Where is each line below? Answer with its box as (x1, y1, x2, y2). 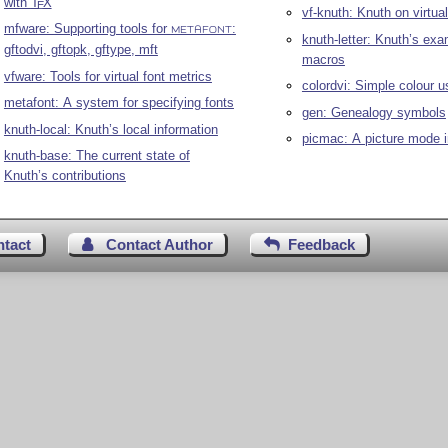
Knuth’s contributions (3, 168, 126, 184)
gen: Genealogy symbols (301, 104, 446, 120)
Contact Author (106, 236, 214, 254)
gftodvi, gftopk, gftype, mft (3, 42, 158, 58)
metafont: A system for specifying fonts (3, 95, 234, 111)
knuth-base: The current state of (3, 148, 190, 164)
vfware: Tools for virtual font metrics (3, 68, 212, 84)
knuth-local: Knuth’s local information (3, 121, 218, 137)
